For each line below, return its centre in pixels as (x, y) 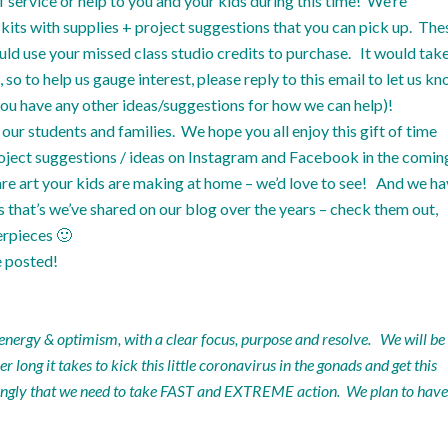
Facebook (324, 156)
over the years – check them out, (327, 208)
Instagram (223, 156)
